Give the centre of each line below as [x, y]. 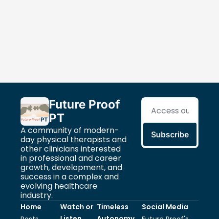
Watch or [77, 207]
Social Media [165, 207]
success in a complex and [70, 176]
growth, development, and [71, 167]
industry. [37, 195]
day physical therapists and [74, 139]
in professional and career [71, 158]
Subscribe [170, 134]
